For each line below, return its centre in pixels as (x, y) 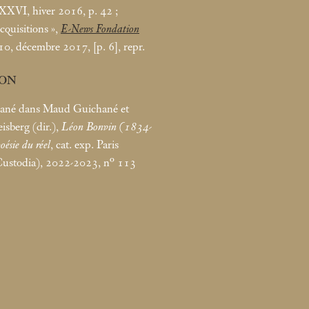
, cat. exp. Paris (84, 144)
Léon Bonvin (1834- (107, 127)
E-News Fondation (100, 29)
